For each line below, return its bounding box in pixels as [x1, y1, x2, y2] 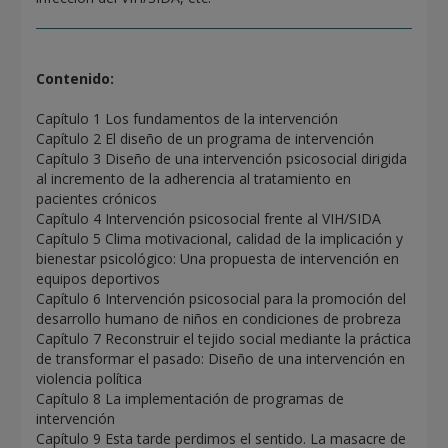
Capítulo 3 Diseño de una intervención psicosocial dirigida [36, 149, 408, 169]
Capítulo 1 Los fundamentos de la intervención [36, 109, 339, 129]
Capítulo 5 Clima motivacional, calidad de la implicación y [36, 229, 404, 249]
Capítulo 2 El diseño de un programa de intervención [36, 129, 375, 149]
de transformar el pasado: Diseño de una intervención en [36, 349, 406, 369]
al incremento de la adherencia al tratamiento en [36, 169, 352, 189]
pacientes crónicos [36, 189, 158, 209]
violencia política [36, 369, 143, 389]
